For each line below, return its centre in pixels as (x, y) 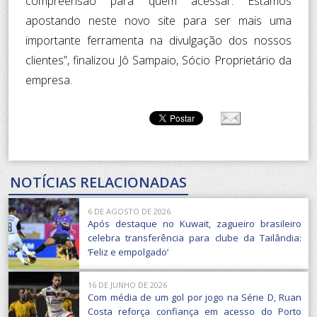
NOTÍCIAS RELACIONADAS (98, 182)
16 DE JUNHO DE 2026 (127, 284)
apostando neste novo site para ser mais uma (158, 20)
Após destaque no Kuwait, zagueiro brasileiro (195, 223)
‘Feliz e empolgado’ (128, 252)
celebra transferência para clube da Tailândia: (195, 237)
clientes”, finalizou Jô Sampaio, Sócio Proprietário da (158, 60)
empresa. (49, 80)
